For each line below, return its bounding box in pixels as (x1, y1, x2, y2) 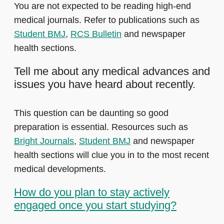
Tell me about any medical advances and (14, 65, 210, 78)
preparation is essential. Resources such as (14, 122, 188, 132)
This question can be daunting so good (14, 108, 168, 118)
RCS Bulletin (70, 29, 121, 39)
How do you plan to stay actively (14, 186, 169, 199)
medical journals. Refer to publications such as (14, 15, 199, 25)
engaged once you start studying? (14, 199, 176, 212)
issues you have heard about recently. (14, 78, 195, 91)
